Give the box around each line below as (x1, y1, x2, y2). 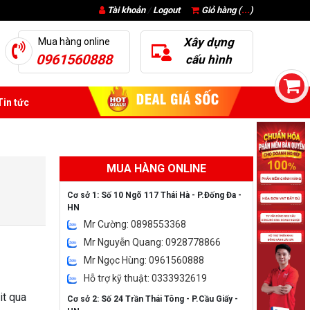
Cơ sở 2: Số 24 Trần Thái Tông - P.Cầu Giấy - (67, 294, 238, 304)
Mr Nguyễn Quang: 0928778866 (84, 237, 221, 248)
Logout (153, 5, 180, 15)
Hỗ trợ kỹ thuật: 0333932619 (84, 273, 207, 284)
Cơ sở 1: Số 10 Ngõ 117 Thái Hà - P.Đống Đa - (67, 190, 241, 200)
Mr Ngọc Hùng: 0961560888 (84, 255, 204, 266)
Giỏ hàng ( (199, 5, 241, 15)
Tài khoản (107, 5, 145, 15)
